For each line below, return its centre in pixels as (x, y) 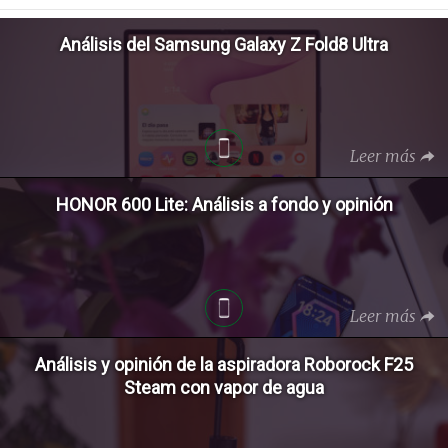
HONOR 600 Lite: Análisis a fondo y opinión (224, 204)
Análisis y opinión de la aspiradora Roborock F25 (224, 364)
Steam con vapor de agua (224, 387)
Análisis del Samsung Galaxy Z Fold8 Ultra (224, 44)
